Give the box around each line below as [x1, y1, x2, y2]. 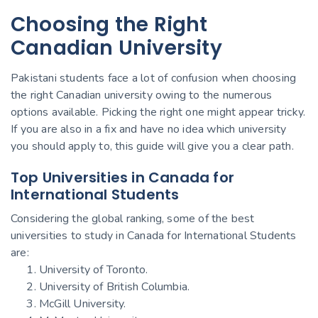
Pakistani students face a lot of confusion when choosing [11, 70, 297, 86]
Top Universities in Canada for [11, 167, 234, 187]
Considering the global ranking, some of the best [11, 210, 255, 226]
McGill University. [39, 295, 126, 312]
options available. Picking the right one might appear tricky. [11, 104, 306, 120]
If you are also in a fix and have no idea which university [11, 121, 287, 137]
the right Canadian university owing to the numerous [11, 87, 273, 103]
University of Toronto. [39, 261, 148, 278]
